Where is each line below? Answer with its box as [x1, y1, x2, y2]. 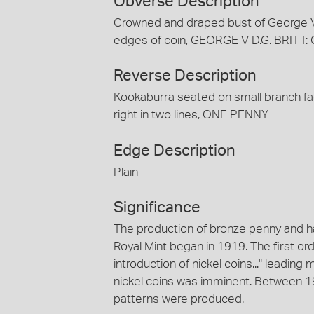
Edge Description [114, 142, 235, 158]
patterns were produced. [114, 293, 244, 306]
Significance [114, 200, 200, 216]
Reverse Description [114, 68, 257, 84]
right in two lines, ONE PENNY [114, 109, 268, 121]
